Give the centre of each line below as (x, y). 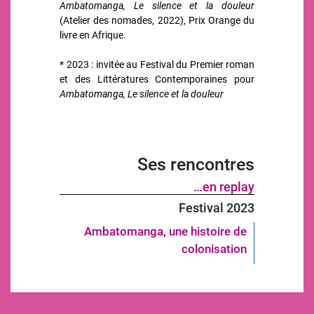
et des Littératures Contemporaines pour (157, 79)
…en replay (224, 186)
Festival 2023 (217, 207)
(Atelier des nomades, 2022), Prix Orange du (157, 20)
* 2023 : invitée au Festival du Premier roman (157, 64)
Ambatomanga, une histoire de (165, 231)
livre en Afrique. (93, 35)
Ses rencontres (196, 163)
